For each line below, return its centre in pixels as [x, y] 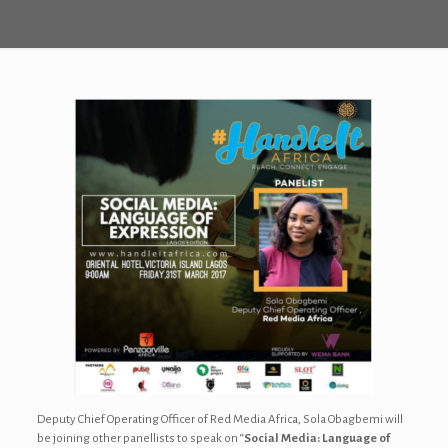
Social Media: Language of [316, 438]
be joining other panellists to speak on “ [140, 438]
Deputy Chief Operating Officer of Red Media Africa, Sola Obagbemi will [219, 419]
